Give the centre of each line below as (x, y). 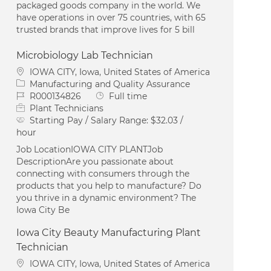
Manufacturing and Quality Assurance (110, 84)
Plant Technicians (67, 108)
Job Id (29, 95)
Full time (128, 96)
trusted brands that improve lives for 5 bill (106, 29)
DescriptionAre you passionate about (95, 161)
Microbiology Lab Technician (85, 55)
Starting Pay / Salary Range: (90, 120)
